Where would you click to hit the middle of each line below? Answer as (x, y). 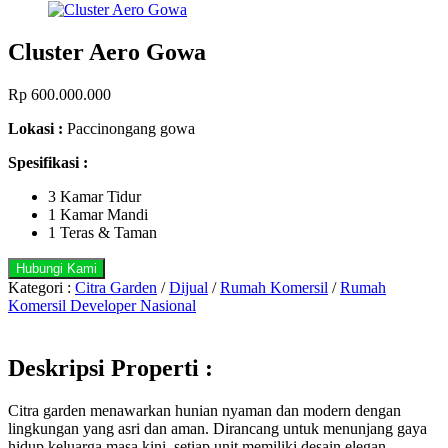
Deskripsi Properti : (110, 367)
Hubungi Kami (56, 268)
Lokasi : (35, 128)
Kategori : (41, 287)
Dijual (188, 287)
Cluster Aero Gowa (107, 51)
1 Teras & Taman (102, 232)
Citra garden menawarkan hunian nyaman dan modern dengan (204, 410)
